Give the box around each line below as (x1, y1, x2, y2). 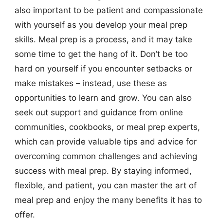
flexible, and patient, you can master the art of (15, 181, 197, 190)
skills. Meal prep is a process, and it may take (15, 35, 192, 44)
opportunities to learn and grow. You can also (15, 93, 192, 103)
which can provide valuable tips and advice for (15, 137, 197, 146)
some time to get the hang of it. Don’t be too (15, 49, 188, 59)
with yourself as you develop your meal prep (15, 20, 187, 30)
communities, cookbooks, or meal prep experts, (15, 122, 200, 132)
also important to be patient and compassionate (15, 5, 203, 15)
